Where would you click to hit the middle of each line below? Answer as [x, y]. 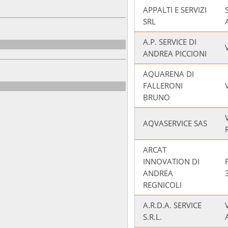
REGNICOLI [162, 185]
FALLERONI [163, 85]
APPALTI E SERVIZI [175, 10]
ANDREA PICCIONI [175, 53]
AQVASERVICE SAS [175, 123]
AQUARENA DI [168, 74]
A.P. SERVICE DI [170, 42]
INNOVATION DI [171, 161]
